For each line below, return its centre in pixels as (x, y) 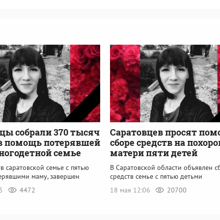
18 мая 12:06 (131, 190)
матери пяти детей (154, 152)
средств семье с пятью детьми (156, 176)
